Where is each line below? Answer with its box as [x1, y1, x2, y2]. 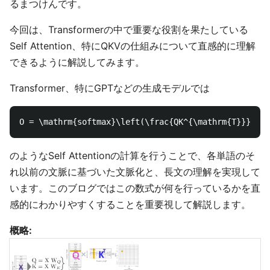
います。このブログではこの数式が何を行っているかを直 [10, 182, 260, 194]
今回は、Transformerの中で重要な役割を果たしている [10, 24, 248, 36]
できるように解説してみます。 [10, 56, 145, 68]
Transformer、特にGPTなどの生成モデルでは [10, 82, 210, 94]
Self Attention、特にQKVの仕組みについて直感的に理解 [10, 40, 256, 52]
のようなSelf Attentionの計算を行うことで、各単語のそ [10, 149, 255, 162]
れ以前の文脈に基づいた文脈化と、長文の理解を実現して [10, 166, 260, 178]
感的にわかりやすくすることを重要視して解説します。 [10, 198, 251, 210]
